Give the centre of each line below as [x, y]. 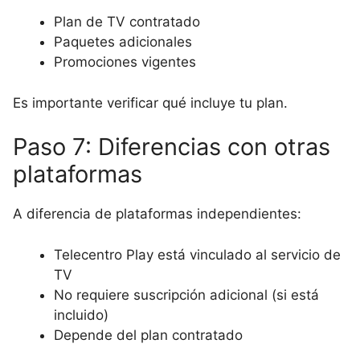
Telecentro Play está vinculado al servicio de [197, 254]
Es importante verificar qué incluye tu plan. [150, 102]
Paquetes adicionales [123, 42]
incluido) [81, 315]
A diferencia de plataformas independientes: [157, 214]
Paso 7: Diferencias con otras [172, 147]
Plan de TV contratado [127, 22]
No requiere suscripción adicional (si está [186, 295]
